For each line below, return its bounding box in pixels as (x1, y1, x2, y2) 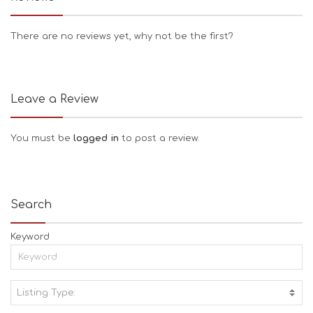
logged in (73, 133, 122, 144)
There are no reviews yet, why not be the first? (10, 31, 233, 42)
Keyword (10, 232, 50, 242)
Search (10, 198, 52, 212)
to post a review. (122, 133, 200, 144)
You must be (10, 133, 73, 144)
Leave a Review (10, 93, 99, 106)
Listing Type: (17, 288, 75, 298)
